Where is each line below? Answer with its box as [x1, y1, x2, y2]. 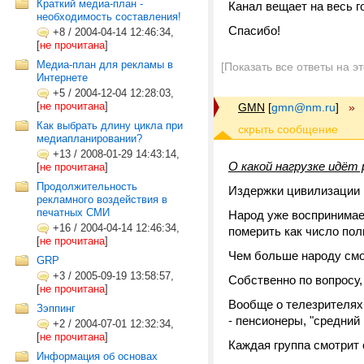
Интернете [37, 71, 88, 84]
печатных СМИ [37, 206, 110, 219]
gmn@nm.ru [271, 101, 336, 114]
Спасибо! [228, 24, 280, 37]
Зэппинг [37, 302, 76, 314]
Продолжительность [37, 180, 137, 193]
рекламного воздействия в [37, 193, 167, 206]
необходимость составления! [37, 11, 181, 23]
